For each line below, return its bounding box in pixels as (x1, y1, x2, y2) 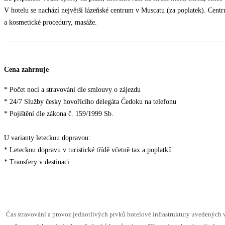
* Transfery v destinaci (4, 158, 69, 166)
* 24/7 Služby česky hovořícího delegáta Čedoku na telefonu (4, 98, 176, 106)
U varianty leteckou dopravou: (4, 134, 90, 142)
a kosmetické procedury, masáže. (4, 19, 97, 27)
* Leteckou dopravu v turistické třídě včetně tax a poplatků (4, 146, 172, 154)
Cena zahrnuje (4, 66, 49, 74)
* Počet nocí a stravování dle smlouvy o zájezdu (4, 86, 141, 94)
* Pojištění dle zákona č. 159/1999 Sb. (4, 110, 114, 118)
